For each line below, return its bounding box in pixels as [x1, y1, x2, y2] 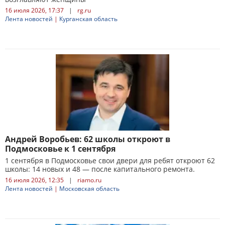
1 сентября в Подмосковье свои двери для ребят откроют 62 [5, 156, 215, 165]
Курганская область [59, 15, 118, 23]
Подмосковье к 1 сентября [5, 143, 116, 154]
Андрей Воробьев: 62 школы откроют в [5, 134, 170, 145]
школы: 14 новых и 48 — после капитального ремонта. [5, 164, 195, 174]
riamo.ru [77, 176, 101, 184]
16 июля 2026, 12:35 [5, 176, 64, 184]
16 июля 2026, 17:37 [5, 6, 64, 15]
